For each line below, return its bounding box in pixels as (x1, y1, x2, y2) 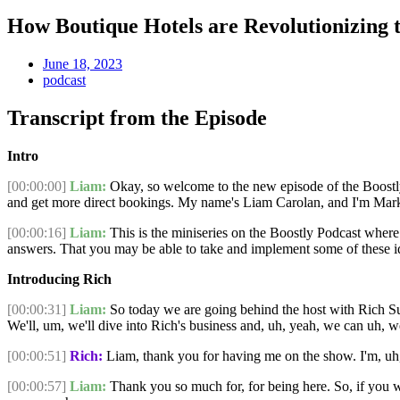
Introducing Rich (7, 271, 112, 287)
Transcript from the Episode (7, 105, 267, 129)
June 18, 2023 (43, 55, 122, 71)
